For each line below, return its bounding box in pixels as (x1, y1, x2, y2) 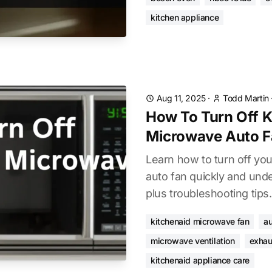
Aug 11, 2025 (156, 93, 206, 103)
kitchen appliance (151, 12, 219, 22)
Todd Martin (223, 93, 269, 103)
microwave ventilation (151, 236, 235, 246)
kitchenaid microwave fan (151, 216, 250, 226)
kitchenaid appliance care (151, 255, 250, 265)
